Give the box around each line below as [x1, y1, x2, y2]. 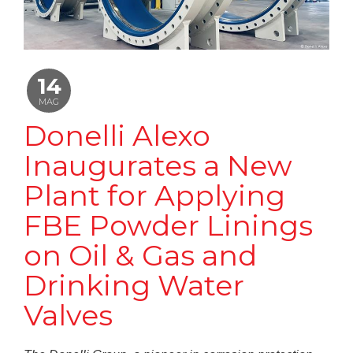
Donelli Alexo [24, 118, 210, 154]
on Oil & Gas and [24, 238, 257, 273]
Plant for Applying [24, 178, 285, 214]
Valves [24, 298, 113, 333]
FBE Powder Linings [24, 208, 313, 243]
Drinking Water [24, 268, 244, 303]
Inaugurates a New [24, 148, 292, 184]
